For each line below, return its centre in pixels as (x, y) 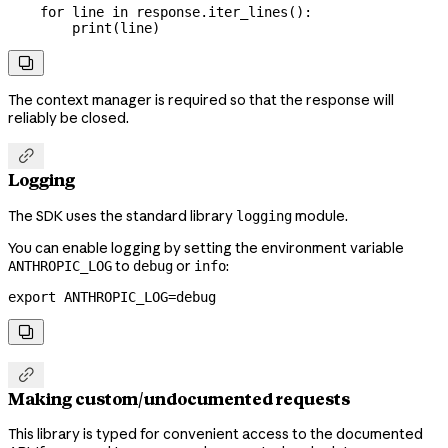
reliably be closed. (68, 117)
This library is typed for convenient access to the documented (215, 434)
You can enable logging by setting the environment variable (206, 247)
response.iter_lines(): (220, 11)
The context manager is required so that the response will (201, 99)
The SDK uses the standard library (122, 215)
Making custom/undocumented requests (179, 398)
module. (320, 215)
